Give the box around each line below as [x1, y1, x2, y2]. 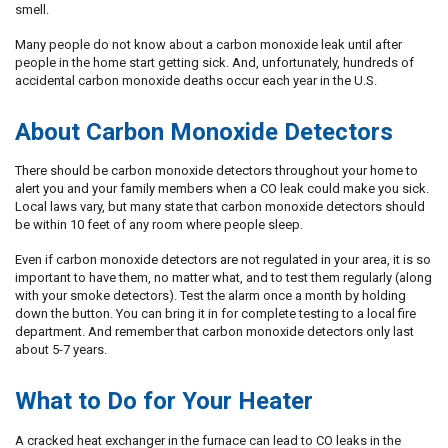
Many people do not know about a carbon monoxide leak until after [15, 36, 402, 52]
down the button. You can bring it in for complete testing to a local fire [15, 306, 416, 322]
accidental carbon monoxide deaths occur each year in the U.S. [15, 72, 377, 88]
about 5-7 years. [15, 342, 107, 358]
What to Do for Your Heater [15, 387, 313, 416]
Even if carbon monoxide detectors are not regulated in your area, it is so [15, 252, 431, 268]
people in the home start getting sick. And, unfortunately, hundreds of [15, 54, 414, 70]
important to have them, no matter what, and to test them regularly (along [15, 270, 432, 286]
